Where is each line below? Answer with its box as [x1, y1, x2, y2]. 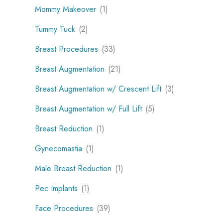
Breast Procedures [35, 43, 98, 55]
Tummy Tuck [35, 23, 75, 35]
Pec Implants [35, 182, 78, 194]
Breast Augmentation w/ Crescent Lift [35, 83, 161, 95]
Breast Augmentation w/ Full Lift [35, 103, 142, 114]
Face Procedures [35, 202, 93, 214]
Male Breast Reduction [35, 162, 111, 174]
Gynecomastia [35, 142, 82, 154]
